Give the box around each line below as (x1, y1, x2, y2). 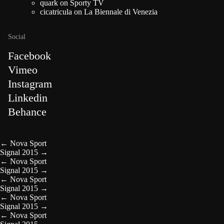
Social (8, 33, 25, 40)
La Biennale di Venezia (84, 7, 157, 16)
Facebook (8, 49, 51, 62)
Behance (8, 105, 46, 118)
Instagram (8, 77, 52, 90)
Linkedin (8, 91, 47, 104)
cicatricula (40, 7, 72, 16)
